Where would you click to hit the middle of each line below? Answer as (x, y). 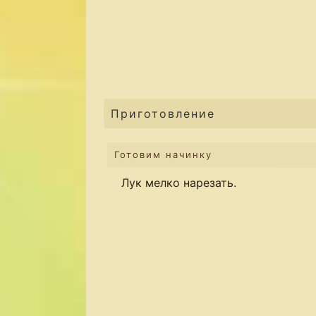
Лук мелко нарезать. (179, 183)
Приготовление (163, 114)
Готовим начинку (163, 154)
